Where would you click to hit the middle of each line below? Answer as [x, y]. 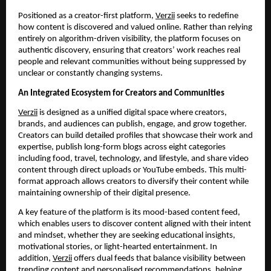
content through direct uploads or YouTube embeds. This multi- [132, 171]
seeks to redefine [207, 16]
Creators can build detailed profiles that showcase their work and [135, 136]
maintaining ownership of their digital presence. [104, 194]
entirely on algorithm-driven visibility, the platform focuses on [129, 39]
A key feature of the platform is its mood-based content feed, [129, 213]
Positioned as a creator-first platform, [87, 16]
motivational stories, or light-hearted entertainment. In [118, 247]
